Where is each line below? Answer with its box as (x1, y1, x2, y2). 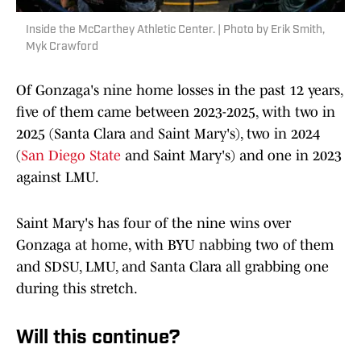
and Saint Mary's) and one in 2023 (121, 147, 342, 164)
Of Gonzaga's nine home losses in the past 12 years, (16, 82, 342, 99)
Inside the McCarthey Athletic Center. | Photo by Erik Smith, (26, 24, 325, 37)
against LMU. (16, 169, 99, 186)
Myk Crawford (26, 41, 98, 54)
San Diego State (21, 147, 121, 164)
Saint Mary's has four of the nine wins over (16, 215, 291, 232)
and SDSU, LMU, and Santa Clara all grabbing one (16, 259, 329, 276)
